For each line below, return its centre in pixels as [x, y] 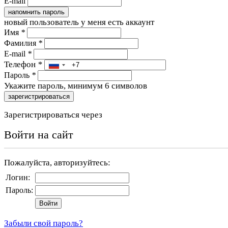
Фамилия [21, 43]
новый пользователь [41, 22]
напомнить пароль [36, 12]
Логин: [18, 178]
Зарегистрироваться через [53, 115]
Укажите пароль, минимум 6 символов [76, 86]
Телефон [21, 65]
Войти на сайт [39, 135]
